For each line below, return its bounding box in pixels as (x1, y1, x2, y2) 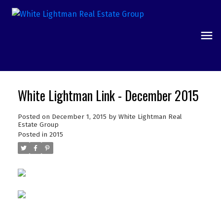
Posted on (17, 112, 52, 121)
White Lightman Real (118, 112, 182, 121)
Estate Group (17, 120, 59, 129)
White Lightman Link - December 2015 (17, 85, 199, 105)
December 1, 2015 (51, 112, 107, 121)
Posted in (17, 130, 47, 139)
